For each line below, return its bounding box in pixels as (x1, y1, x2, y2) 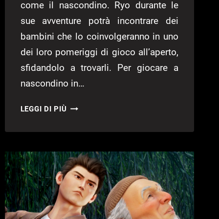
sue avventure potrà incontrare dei (20, 15, 178, 27)
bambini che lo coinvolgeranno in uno (20, 31, 178, 43)
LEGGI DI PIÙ (20, 105, 67, 114)
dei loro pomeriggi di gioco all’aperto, (20, 46, 178, 58)
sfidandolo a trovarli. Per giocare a (20, 62, 178, 74)
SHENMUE (66, 102, 104, 111)
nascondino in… (20, 78, 85, 89)
